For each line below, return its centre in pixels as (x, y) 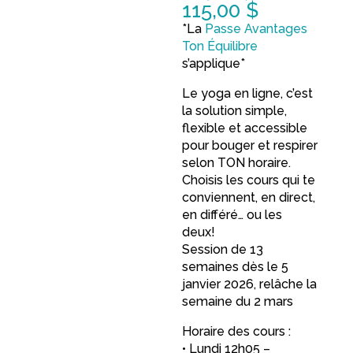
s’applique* (214, 63)
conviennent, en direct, (249, 197)
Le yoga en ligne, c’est (248, 93)
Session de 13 (223, 249)
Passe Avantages (256, 28)
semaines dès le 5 (236, 266)
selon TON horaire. (237, 162)
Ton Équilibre (220, 46)
